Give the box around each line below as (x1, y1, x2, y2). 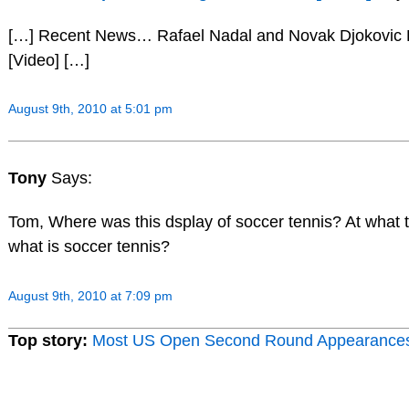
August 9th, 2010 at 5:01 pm (7, 101, 173, 117)
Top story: (7, 330, 88, 350)
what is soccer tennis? (7, 236, 170, 256)
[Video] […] (7, 50, 89, 69)
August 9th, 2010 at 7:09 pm (7, 288, 173, 303)
